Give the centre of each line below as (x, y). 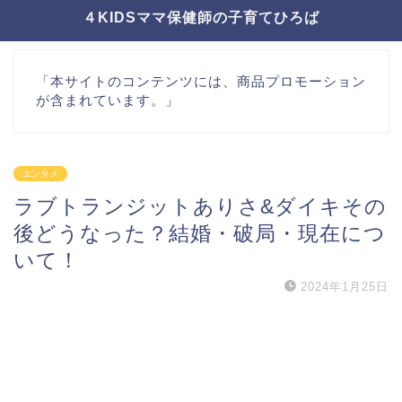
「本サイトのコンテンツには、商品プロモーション (201, 82)
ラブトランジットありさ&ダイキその (200, 207)
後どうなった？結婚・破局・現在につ (200, 234)
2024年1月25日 (345, 287)
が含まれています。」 (108, 100)
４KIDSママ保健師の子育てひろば (201, 17)
